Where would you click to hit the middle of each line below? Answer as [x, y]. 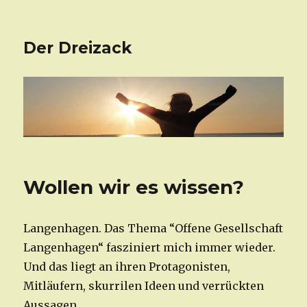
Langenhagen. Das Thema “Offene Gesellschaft [153, 229]
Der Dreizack [78, 48]
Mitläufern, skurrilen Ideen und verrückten [144, 286]
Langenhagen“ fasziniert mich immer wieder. [150, 248]
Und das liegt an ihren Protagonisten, [127, 267]
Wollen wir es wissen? [134, 187]
